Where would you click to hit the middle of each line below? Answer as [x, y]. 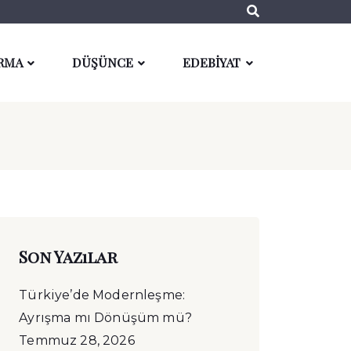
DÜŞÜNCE [103, 62]
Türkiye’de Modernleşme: [102, 295]
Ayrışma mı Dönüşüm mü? [105, 318]
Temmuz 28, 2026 [77, 340]
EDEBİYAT [212, 62]
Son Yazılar [69, 256]
